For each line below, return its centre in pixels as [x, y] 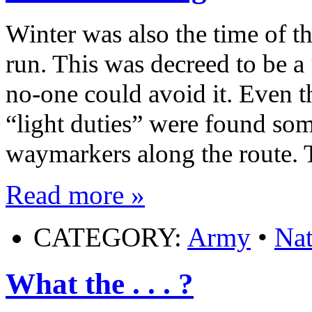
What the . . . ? [100, 283]
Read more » [75, 195]
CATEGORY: [110, 237]
